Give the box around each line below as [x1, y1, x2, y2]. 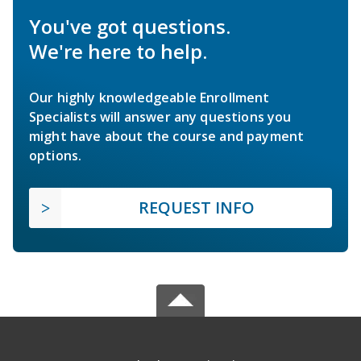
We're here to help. [29, 37, 207, 64]
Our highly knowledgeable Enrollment [29, 88, 270, 106]
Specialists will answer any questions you [29, 107, 292, 126]
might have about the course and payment [29, 127, 305, 145]
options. [29, 146, 82, 164]
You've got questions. [29, 12, 230, 39]
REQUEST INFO [139, 196, 255, 218]
